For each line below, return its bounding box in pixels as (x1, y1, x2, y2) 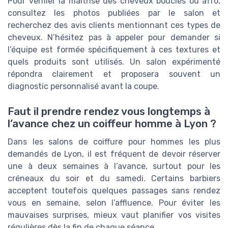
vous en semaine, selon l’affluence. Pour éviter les (8, 197, 220, 208)
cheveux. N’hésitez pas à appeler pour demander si (8, 33, 220, 43)
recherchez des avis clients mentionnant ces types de (8, 20, 220, 31)
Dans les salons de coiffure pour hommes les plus (8, 136, 220, 147)
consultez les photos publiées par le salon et (8, 8, 220, 18)
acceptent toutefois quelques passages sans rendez (8, 185, 220, 195)
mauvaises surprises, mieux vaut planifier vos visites (8, 210, 220, 220)
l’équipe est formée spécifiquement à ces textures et (8, 45, 220, 55)
